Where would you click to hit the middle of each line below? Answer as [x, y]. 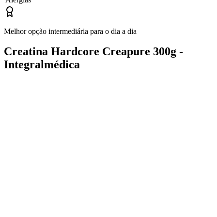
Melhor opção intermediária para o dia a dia [70, 31]
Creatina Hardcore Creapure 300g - [93, 52]
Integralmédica [42, 65]
